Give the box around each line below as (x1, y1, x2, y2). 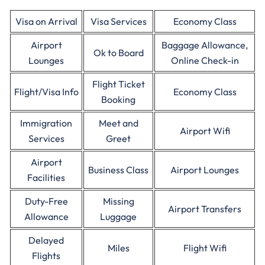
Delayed (28, 234, 64, 246)
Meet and (98, 117, 138, 129)
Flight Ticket (92, 78, 145, 90)
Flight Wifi (183, 242, 227, 254)
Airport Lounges (170, 164, 239, 176)
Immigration (20, 117, 72, 129)
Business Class (88, 164, 148, 176)
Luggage (100, 211, 137, 222)
